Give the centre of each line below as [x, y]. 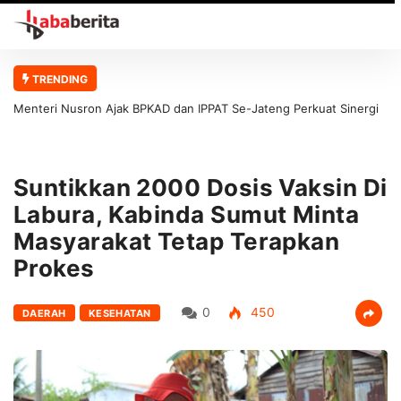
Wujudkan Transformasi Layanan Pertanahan [137, 133]
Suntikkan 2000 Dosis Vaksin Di [200, 187]
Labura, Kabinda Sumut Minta [187, 214]
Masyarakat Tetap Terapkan [177, 241]
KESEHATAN [119, 313]
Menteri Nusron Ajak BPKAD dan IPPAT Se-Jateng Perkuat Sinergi [196, 108]
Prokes [54, 268]
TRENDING [59, 79]
